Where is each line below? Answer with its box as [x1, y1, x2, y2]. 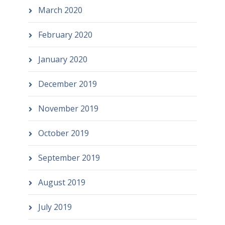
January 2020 [38, 53, 87, 65]
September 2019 [38, 152, 100, 163]
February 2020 [38, 29, 92, 40]
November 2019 [38, 102, 98, 114]
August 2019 [38, 176, 85, 188]
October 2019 [38, 127, 89, 139]
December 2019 [38, 78, 97, 89]
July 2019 [38, 201, 72, 212]
